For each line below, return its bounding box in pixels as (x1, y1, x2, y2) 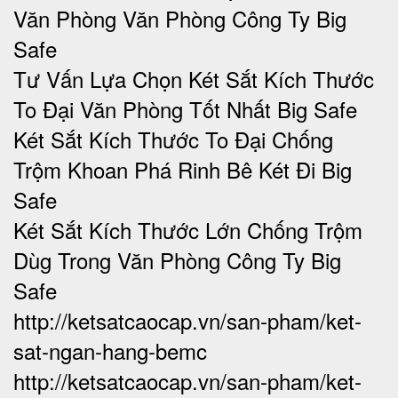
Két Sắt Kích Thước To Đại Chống (13, 123, 333, 155)
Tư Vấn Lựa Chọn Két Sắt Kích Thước (13, 62, 374, 94)
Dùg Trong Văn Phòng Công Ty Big (13, 243, 341, 275)
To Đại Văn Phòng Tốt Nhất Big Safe (13, 92, 357, 124)
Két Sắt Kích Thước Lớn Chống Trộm (13, 213, 362, 245)
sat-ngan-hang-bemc (13, 334, 207, 366)
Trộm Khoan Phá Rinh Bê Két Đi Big (13, 153, 352, 185)
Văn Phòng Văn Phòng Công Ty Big (13, 2, 346, 34)
